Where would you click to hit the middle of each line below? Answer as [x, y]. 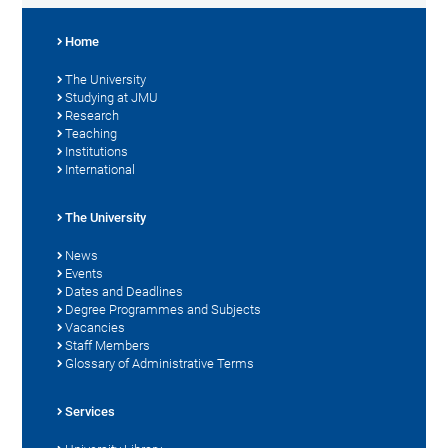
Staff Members [108, 345]
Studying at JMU [112, 97]
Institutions [97, 151]
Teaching [91, 133]
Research [92, 115]
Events [84, 273]
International [100, 169]
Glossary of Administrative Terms [160, 363]
